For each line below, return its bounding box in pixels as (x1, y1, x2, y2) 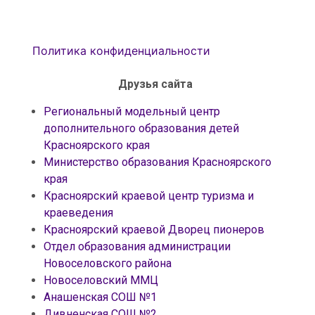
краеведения (44, 205, 113, 219)
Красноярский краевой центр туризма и (44, 188, 254, 202)
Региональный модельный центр (44, 104, 220, 118)
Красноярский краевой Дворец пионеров (44, 222, 264, 236)
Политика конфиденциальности (32, 43, 210, 58)
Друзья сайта (118, 77, 193, 91)
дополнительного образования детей (44, 121, 239, 135)
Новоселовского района (44, 256, 172, 270)
